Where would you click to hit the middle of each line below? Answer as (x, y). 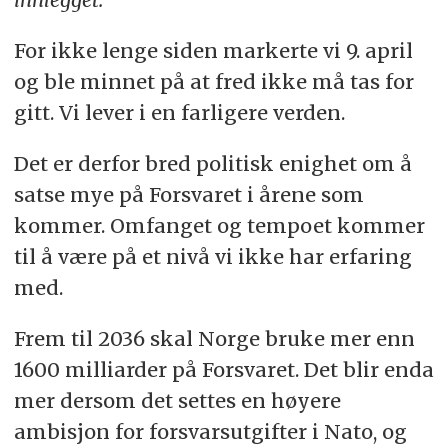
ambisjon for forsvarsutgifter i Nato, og (210, 431)
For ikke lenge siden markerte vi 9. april (213, 51)
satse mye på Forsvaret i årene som (188, 195)
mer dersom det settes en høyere (177, 400)
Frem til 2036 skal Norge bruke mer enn (214, 338)
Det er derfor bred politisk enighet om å (212, 164)
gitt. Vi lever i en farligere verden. (181, 113)
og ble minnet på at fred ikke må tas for (213, 82)
